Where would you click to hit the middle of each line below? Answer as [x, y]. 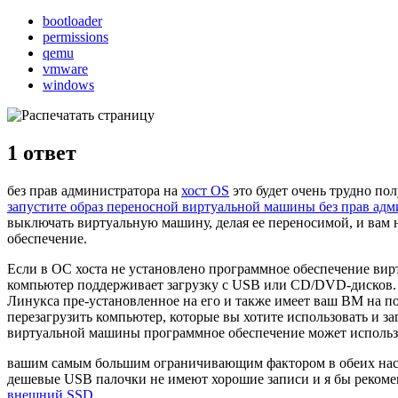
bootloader [72, 20]
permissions [76, 36]
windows [68, 84]
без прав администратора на [94, 190]
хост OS [205, 190]
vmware [65, 68]
